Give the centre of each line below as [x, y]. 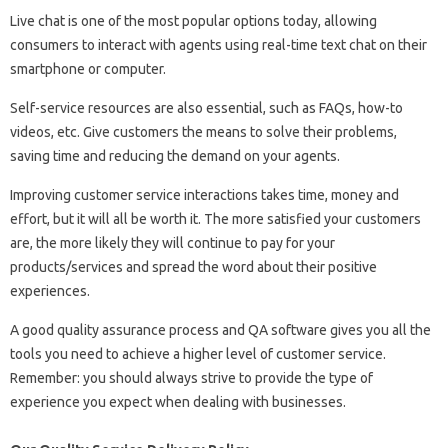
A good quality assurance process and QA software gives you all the [220, 330]
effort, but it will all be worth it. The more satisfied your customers [215, 219]
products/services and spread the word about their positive [193, 267]
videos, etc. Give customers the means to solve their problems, [203, 132]
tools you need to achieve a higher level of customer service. [198, 354]
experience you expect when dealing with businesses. [178, 402]
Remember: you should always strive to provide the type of [191, 378]
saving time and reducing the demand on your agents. [175, 156]
